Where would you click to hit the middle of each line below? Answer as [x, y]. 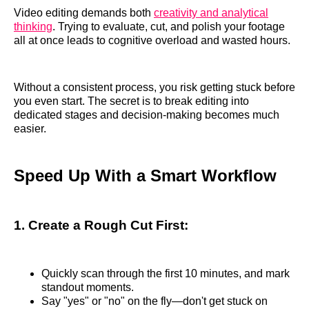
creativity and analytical [211, 12]
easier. [30, 128]
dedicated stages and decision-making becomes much [147, 114]
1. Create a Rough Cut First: [101, 225]
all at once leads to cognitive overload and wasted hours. [152, 40]
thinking [33, 26]
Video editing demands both [84, 12]
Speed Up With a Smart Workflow [145, 175]
